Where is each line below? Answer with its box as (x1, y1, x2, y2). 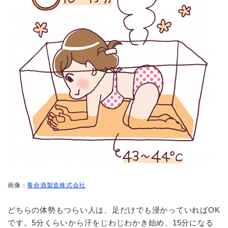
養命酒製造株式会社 (27, 181, 86, 189)
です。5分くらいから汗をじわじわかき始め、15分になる (8, 218, 214, 227)
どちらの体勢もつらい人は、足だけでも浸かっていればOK (8, 205, 220, 214)
